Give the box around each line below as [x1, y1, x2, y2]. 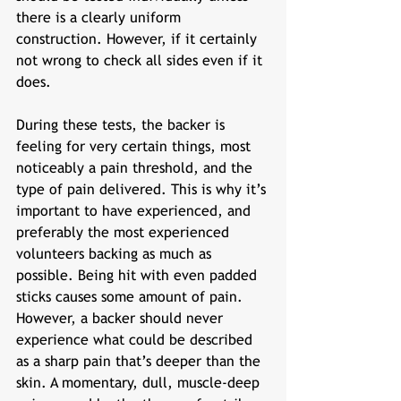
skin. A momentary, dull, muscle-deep [16, 374, 264, 391]
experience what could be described [16, 331, 257, 348]
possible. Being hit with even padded [16, 267, 261, 284]
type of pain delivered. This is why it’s [16, 181, 270, 198]
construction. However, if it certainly [16, 30, 261, 47]
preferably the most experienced [16, 224, 234, 241]
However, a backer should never [16, 310, 227, 327]
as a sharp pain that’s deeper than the [16, 353, 265, 370]
